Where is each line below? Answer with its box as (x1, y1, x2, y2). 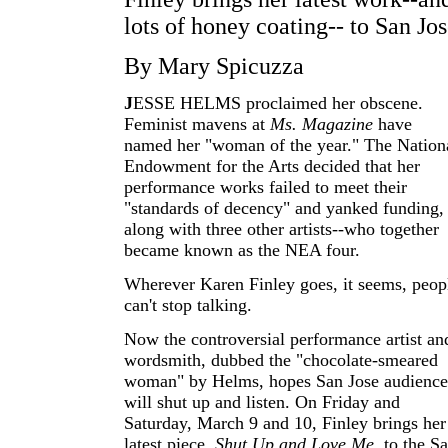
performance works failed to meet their (124, 177, 407, 197)
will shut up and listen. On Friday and (124, 392, 400, 412)
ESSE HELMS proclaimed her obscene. (133, 93, 423, 113)
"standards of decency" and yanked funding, (124, 198, 444, 218)
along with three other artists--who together (124, 219, 439, 239)
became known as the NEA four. (124, 240, 360, 260)
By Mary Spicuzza (124, 53, 304, 79)
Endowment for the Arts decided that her (124, 156, 420, 176)
